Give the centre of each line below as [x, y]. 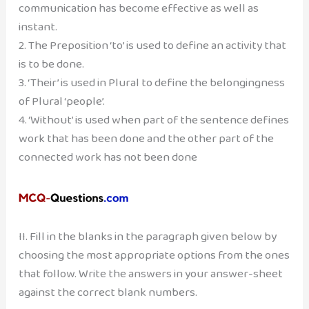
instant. [38, 27]
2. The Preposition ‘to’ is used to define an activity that [152, 46]
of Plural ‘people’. [61, 101]
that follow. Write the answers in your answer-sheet [150, 273]
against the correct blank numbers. [108, 292]
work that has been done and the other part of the [146, 139]
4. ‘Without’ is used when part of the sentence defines [153, 120]
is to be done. [51, 64]
